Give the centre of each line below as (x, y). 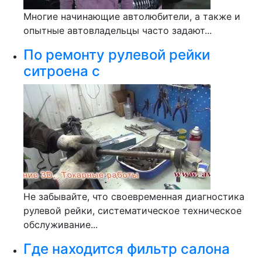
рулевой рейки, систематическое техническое (132, 211)
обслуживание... (61, 225)
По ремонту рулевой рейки (117, 55)
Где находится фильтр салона (127, 249)
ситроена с (62, 71)
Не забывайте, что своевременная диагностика (134, 196)
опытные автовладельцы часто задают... (118, 30)
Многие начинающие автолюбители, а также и (132, 16)
